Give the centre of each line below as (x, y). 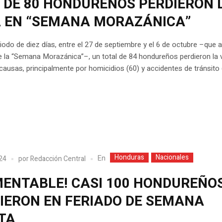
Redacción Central (58, 159)
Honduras (130, 158)
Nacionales (172, 158)
